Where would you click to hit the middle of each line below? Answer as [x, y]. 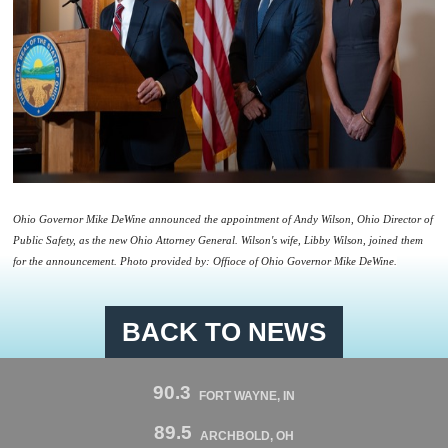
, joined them [393, 241]
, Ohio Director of [392, 220]
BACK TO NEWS [224, 331]
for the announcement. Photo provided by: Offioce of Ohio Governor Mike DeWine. [205, 262]
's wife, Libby [300, 241]
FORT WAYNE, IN [247, 395]
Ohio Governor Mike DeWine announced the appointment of [152, 220]
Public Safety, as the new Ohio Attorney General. [125, 241]
